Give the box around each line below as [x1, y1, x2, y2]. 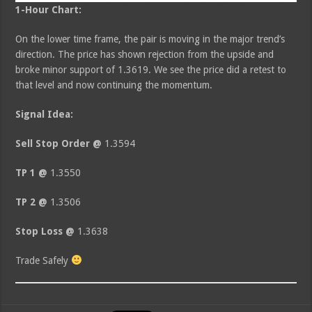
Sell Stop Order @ [15, 138, 102, 150]
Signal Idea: [15, 109, 74, 120]
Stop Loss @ [15, 226, 78, 237]
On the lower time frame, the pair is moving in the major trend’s [15, 33, 286, 45]
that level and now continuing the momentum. [15, 79, 213, 91]
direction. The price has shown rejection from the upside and [15, 49, 274, 61]
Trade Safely [15, 255, 72, 267]
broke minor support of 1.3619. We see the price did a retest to [15, 64, 287, 76]
